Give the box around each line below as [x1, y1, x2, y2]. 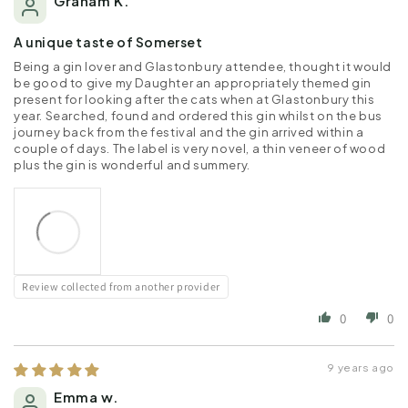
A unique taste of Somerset [14, 33, 203, 50]
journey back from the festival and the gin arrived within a [14, 124, 364, 139]
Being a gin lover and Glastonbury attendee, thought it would [14, 58, 393, 74]
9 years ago [327, 360, 394, 374]
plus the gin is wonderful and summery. [14, 157, 250, 172]
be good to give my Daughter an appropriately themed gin [14, 75, 372, 90]
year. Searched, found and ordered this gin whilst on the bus [14, 107, 383, 123]
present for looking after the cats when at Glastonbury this [14, 91, 375, 107]
